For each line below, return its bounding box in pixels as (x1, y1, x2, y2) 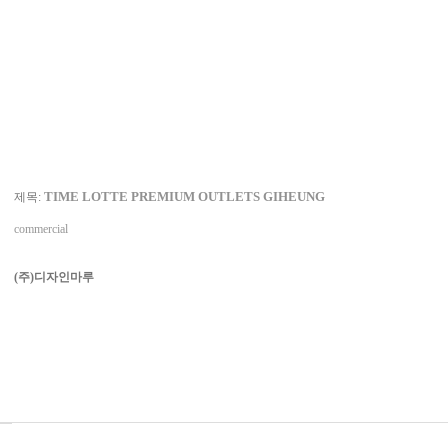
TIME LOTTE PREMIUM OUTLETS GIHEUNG (44, 189, 325, 204)
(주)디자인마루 (14, 270, 94, 284)
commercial (14, 222, 68, 236)
